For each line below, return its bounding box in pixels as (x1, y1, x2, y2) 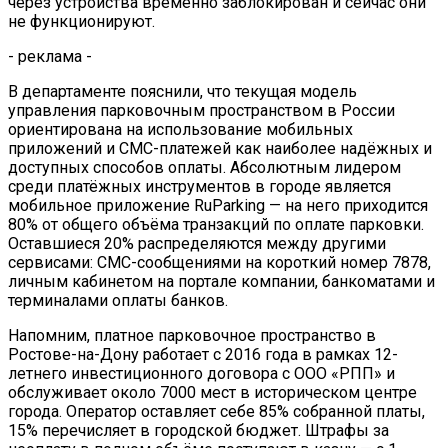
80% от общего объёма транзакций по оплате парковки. (8, 214, 424, 234)
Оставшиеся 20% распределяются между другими (8, 233, 386, 253)
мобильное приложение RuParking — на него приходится (8, 195, 428, 215)
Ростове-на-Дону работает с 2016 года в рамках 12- (8, 344, 398, 364)
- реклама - (8, 46, 92, 66)
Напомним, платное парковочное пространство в (8, 325, 376, 345)
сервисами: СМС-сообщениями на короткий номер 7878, (8, 252, 431, 272)
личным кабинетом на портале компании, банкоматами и (8, 271, 435, 291)
